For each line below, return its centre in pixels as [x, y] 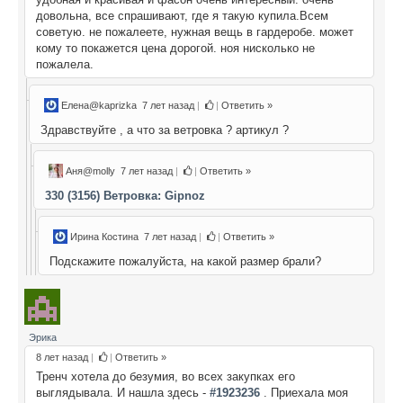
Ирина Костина [106, 236]
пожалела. [65, 64]
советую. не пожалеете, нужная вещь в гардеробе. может [195, 31]
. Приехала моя [304, 392]
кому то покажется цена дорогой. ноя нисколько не [175, 48]
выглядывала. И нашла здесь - [123, 392]
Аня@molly [92, 170]
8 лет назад [62, 357]
